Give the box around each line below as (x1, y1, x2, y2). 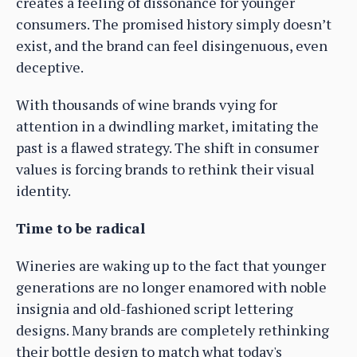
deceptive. (16, 57, 84, 77)
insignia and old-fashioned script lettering (16, 299, 293, 319)
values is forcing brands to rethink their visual (16, 159, 315, 179)
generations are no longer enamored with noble (16, 277, 327, 297)
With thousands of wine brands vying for (16, 95, 277, 115)
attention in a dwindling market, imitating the (16, 116, 319, 136)
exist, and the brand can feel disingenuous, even (16, 36, 328, 56)
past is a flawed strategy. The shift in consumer (16, 138, 319, 158)
